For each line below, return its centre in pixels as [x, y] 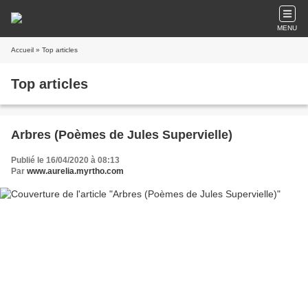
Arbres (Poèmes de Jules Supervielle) [122, 135]
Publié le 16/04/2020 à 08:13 [65, 160]
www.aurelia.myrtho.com [75, 171]
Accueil [22, 50]
